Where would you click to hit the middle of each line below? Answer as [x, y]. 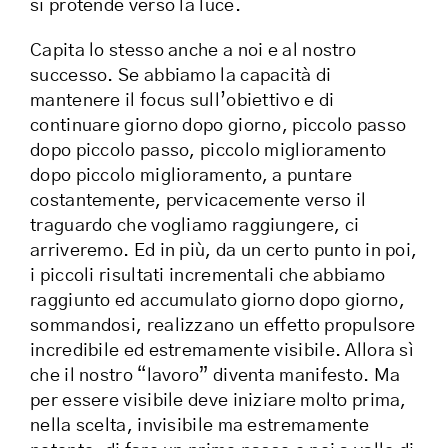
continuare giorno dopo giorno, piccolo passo [218, 126]
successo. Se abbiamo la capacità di [181, 76]
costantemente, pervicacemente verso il [198, 201]
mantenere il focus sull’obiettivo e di [182, 101]
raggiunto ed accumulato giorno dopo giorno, [217, 301]
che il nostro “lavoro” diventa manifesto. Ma [215, 376]
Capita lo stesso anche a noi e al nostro [193, 51]
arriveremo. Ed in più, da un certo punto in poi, [224, 251]
